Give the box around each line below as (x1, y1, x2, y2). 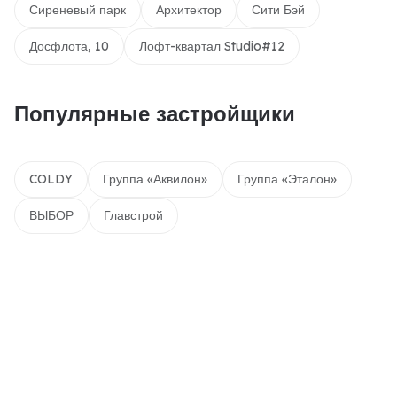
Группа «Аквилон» (103, 171, 207, 187)
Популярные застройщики (14, 100, 295, 127)
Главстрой (104, 207, 163, 223)
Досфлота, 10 (29, 38, 109, 54)
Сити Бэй (252, 2, 305, 18)
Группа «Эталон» (237, 171, 337, 187)
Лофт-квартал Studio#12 (139, 38, 284, 54)
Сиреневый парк (29, 2, 126, 18)
